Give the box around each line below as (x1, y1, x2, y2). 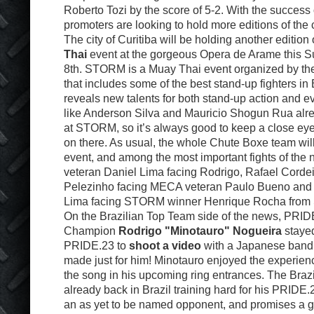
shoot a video (129, 239, 201, 252)
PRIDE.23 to (64, 239, 129, 252)
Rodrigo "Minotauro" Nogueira (118, 224, 282, 237)
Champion (64, 224, 118, 237)
